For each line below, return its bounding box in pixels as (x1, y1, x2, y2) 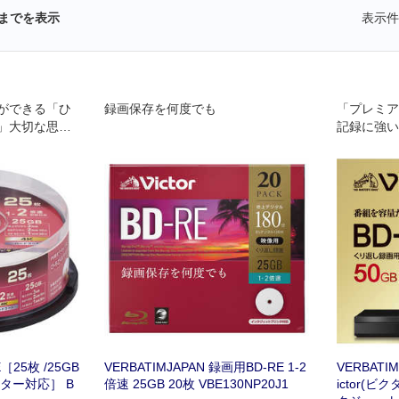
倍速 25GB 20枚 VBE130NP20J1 (103, 376, 289, 391)
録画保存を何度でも (103, 102, 216, 116)
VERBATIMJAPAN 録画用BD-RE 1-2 (103, 359, 306, 374)
